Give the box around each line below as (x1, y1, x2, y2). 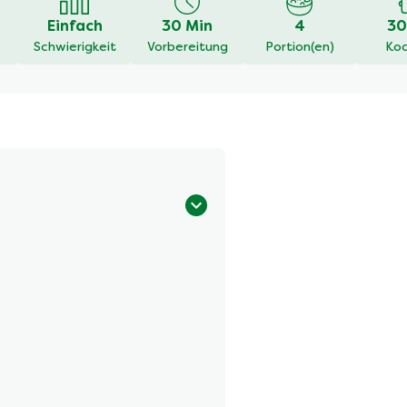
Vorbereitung (146, 42, 228, 55)
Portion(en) (265, 42, 334, 55)
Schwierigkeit (33, 42, 116, 55)
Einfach (46, 20, 103, 35)
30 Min (162, 20, 213, 35)
